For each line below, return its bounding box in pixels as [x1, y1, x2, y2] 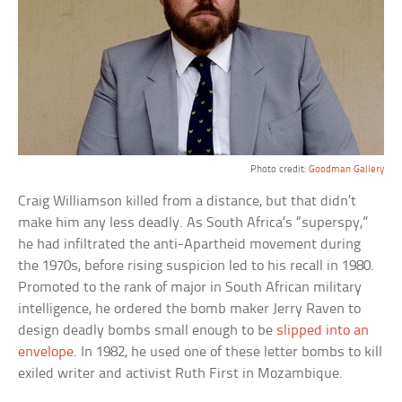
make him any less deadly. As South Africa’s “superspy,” [18, 214, 369, 231]
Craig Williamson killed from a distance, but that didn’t [18, 193, 357, 209]
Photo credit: [249, 163, 309, 175]
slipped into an [276, 322, 370, 338]
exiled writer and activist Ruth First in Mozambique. [18, 365, 344, 381]
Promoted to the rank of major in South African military [18, 279, 363, 295]
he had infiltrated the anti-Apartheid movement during [18, 236, 362, 252]
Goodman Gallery [308, 163, 384, 175]
